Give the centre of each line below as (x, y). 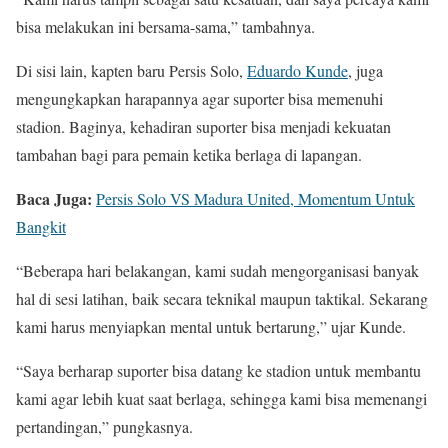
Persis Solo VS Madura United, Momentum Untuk (255, 198)
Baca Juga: (56, 198)
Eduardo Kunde (297, 70)
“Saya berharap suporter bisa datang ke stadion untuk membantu (218, 370)
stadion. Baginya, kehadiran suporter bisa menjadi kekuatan (203, 126)
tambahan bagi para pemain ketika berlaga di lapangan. (189, 154)
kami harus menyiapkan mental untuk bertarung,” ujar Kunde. (211, 326)
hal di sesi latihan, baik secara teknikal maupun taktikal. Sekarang (222, 298)
